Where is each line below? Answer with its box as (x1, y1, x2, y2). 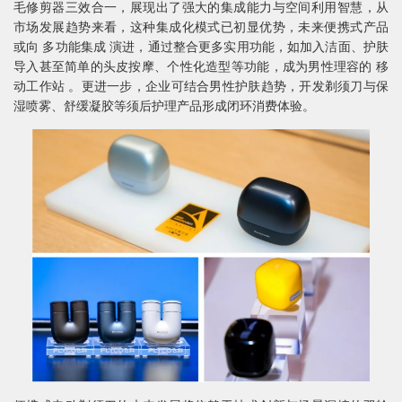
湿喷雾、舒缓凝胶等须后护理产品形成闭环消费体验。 (13, 99, 315, 114)
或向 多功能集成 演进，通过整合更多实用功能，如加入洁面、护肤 (13, 39, 389, 55)
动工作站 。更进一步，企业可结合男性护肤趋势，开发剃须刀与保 (13, 79, 389, 94)
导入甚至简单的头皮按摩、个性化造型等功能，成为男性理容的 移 (13, 59, 389, 74)
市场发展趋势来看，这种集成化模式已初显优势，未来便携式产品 (13, 20, 389, 35)
